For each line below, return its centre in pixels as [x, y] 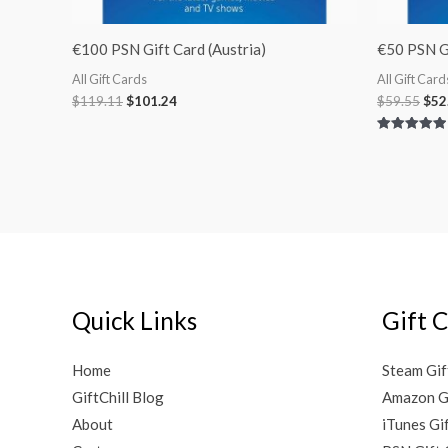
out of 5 [398, 165]
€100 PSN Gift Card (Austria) [169, 49]
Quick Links [134, 321]
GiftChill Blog [118, 396]
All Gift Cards [109, 78]
